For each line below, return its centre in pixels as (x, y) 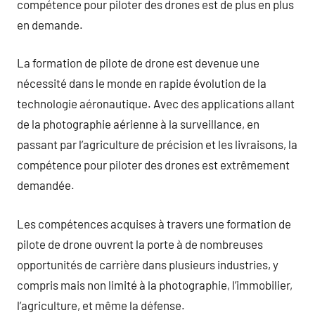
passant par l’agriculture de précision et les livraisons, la (157, 144)
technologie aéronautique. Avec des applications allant (156, 103)
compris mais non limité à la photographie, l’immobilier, (155, 284)
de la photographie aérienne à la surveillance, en (138, 124)
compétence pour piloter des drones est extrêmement (153, 165)
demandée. (46, 185)
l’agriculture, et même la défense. (101, 305)
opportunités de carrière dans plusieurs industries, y (148, 264)
